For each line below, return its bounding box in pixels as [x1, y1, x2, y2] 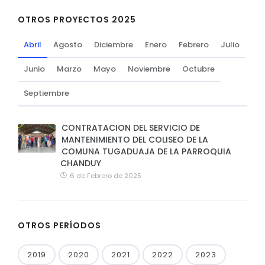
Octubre [182, 63, 215, 75]
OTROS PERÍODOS [18, 219, 101, 231]
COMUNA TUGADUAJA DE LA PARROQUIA [62, 145, 231, 157]
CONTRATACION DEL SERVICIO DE [62, 121, 200, 134]
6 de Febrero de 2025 [68, 170, 141, 180]
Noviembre [128, 63, 170, 75]
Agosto [53, 38, 82, 50]
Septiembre [24, 87, 69, 99]
